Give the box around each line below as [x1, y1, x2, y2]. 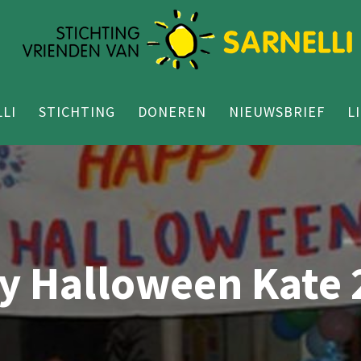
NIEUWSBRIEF [229, 102, 325, 121]
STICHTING [39, 102, 115, 121]
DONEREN [138, 102, 206, 121]
